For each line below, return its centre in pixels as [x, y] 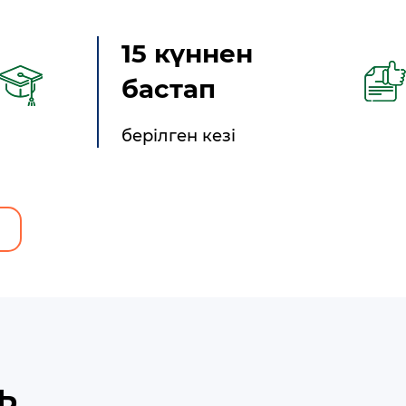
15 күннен [188, 53]
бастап [169, 88]
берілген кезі [179, 135]
